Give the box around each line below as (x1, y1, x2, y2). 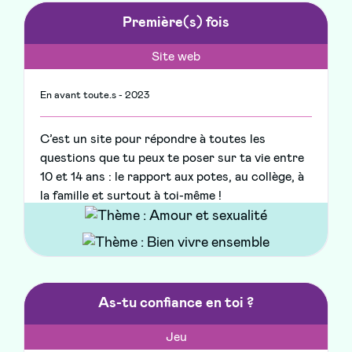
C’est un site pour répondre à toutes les (40, 133, 266, 146)
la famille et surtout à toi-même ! (40, 189, 222, 203)
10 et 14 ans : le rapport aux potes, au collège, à (40, 170, 304, 184)
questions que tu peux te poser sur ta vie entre (40, 152, 304, 165)
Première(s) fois (123, 16, 229, 31)
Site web (152, 50, 200, 64)
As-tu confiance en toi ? (98, 296, 254, 311)
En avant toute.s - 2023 (40, 90, 149, 101)
